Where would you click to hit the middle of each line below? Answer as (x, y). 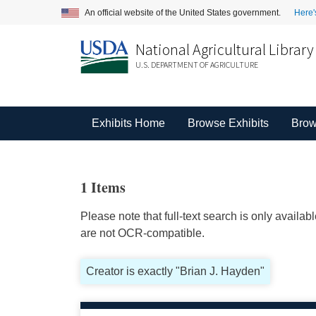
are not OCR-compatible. (142, 233)
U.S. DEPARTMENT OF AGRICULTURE (196, 65)
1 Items (103, 187)
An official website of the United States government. (184, 12)
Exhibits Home (128, 123)
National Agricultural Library (224, 49)
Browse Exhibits (228, 123)
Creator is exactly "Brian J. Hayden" (175, 271)
